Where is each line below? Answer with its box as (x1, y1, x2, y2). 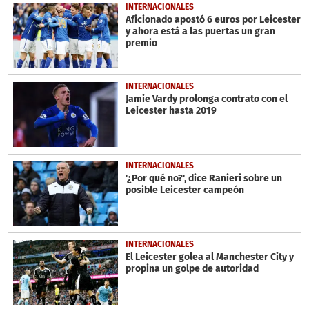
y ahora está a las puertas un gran (125, 26, 275, 38)
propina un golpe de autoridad (125, 263, 259, 275)
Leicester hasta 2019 (125, 105, 217, 117)
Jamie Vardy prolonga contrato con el (125, 93, 288, 106)
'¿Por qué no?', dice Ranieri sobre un (125, 172, 282, 184)
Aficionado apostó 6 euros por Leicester (125, 14, 301, 26)
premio (125, 37, 157, 50)
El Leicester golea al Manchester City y (125, 251, 294, 263)
